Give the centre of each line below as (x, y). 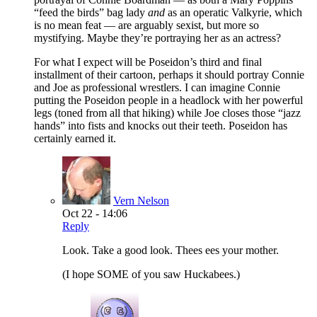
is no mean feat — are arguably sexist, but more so (146, 25)
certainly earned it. (75, 138)
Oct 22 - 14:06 (95, 213)
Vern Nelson (141, 200)
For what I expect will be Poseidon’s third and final (148, 62)
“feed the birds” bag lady (91, 12)
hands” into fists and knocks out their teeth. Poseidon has (161, 125)
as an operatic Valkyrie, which (234, 12)
